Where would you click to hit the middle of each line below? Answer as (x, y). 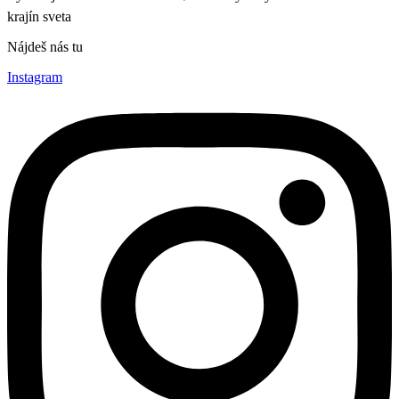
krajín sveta (39, 16)
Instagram (35, 77)
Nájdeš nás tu (45, 46)
